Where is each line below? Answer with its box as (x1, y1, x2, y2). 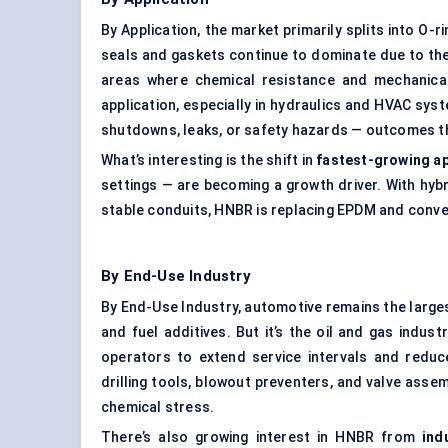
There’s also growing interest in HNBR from (101, 429, 423, 446)
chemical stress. (101, 399, 215, 416)
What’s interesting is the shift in (101, 152, 317, 169)
